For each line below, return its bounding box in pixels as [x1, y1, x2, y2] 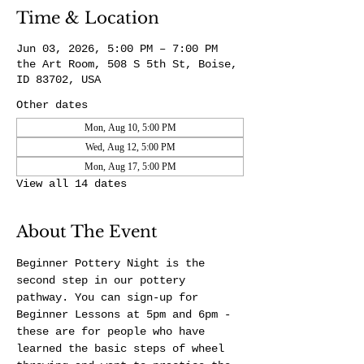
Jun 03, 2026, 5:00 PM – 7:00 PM [16, 42, 218, 55]
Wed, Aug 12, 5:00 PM [84, 141, 175, 153]
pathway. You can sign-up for [16, 291, 205, 304]
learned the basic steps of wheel [16, 342, 231, 355]
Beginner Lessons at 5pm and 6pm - [16, 308, 237, 321]
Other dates [16, 98, 88, 111]
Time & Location [16, 8, 159, 28]
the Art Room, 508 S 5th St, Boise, [16, 58, 237, 71]
